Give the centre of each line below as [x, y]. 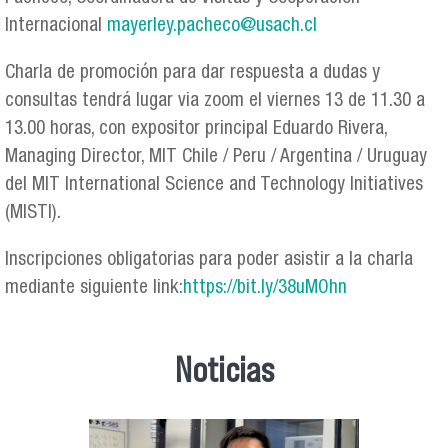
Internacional [56, 26]
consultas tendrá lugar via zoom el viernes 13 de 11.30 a [215, 102]
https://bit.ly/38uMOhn [265, 289]
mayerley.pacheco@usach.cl [212, 26]
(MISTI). [33, 214]
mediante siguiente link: [94, 289]
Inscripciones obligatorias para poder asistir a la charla [209, 261]
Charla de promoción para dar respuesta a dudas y [192, 74]
